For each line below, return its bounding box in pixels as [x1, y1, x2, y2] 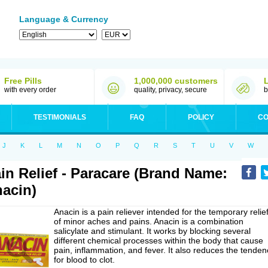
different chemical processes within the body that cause [54, 236, 263, 245]
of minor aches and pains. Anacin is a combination [54, 217, 243, 226]
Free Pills [4, 76, 42, 86]
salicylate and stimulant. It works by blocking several [54, 226, 251, 236]
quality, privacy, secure [134, 86, 207, 94]
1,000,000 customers [134, 76, 218, 86]
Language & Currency [19, 14, 108, 24]
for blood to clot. [54, 255, 115, 264]
